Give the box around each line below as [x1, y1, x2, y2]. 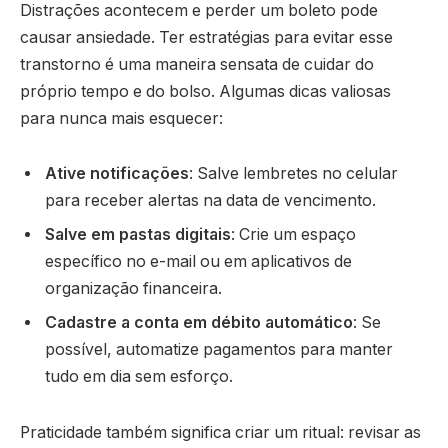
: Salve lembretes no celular [189, 164, 398, 184]
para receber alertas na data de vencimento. [45, 191, 376, 211]
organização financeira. [45, 279, 222, 299]
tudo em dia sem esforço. [45, 367, 233, 387]
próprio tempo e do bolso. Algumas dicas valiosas [20, 81, 391, 101]
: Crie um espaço [231, 225, 356, 245]
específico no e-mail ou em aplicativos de [45, 252, 352, 272]
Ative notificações [45, 164, 189, 184]
